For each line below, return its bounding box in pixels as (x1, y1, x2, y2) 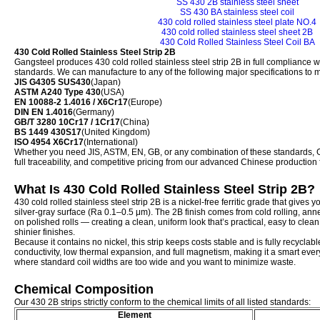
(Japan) (91, 77, 121, 87)
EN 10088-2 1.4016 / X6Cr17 (14, 97, 128, 107)
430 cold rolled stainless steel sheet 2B (161, 27, 313, 37)
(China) (120, 117, 149, 127)
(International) (84, 137, 138, 147)
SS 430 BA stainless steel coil (180, 7, 294, 17)
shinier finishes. (14, 227, 75, 237)
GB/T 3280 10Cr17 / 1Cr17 (14, 117, 120, 127)
